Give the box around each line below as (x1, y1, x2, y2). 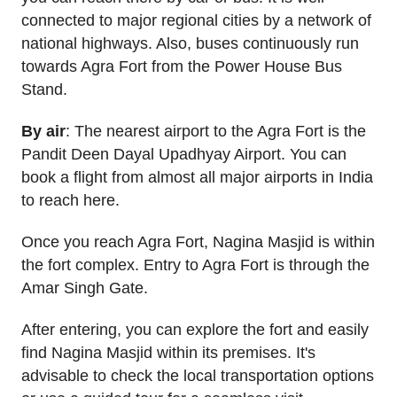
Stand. (21, 81, 67, 99)
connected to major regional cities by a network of (21, 12, 371, 30)
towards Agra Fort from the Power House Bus (21, 58, 342, 76)
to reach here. (21, 191, 120, 210)
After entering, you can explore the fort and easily (21, 320, 369, 339)
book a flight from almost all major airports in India (21, 168, 373, 187)
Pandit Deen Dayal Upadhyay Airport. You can (21, 145, 346, 164)
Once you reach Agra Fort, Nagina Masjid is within (21, 232, 375, 251)
